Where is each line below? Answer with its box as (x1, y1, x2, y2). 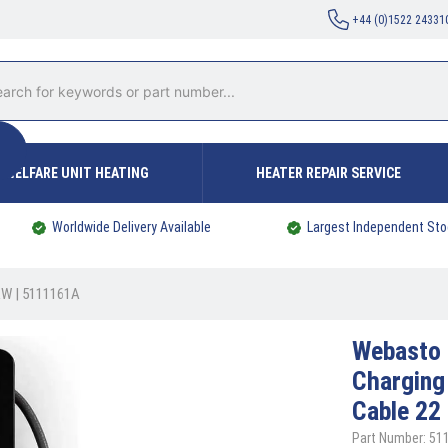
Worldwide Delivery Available (52, 219, 211, 235)
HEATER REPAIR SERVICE (256, 165, 401, 181)
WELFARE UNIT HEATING (5, 165, 149, 181)
